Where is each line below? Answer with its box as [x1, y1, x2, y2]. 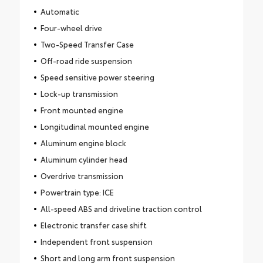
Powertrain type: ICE [40, 186, 114, 197]
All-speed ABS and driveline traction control [40, 203, 202, 214]
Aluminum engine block [40, 137, 126, 148]
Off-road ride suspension [40, 55, 132, 66]
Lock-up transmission [40, 87, 118, 99]
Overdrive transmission [40, 170, 123, 181]
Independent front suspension [40, 235, 153, 247]
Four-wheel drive [40, 22, 102, 33]
